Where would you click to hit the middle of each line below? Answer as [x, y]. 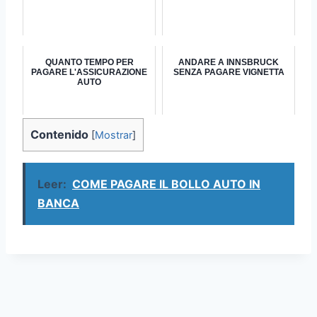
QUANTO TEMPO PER [89, 62]
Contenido [59, 134]
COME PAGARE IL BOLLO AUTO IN [166, 184]
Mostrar [114, 135]
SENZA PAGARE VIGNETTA [229, 72]
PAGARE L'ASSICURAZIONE [89, 72]
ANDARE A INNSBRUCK [229, 62]
